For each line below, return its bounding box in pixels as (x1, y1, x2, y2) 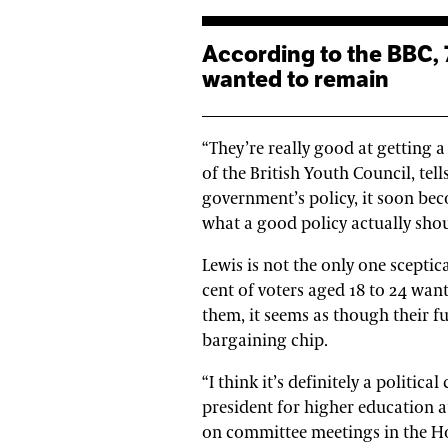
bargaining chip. (202, 330, 328, 352)
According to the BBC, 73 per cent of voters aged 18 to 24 (202, 39, 218, 68)
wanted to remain (202, 64, 389, 93)
